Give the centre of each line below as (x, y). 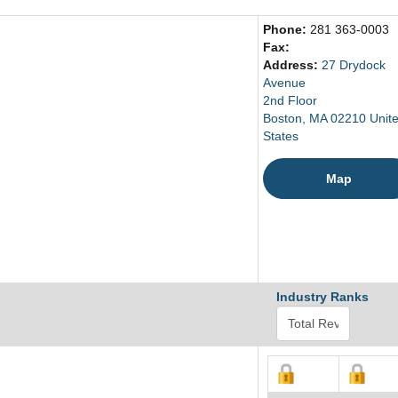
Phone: (287, 30)
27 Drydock (354, 65)
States (281, 136)
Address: (292, 65)
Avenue (284, 83)
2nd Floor (290, 101)
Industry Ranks (322, 297)
